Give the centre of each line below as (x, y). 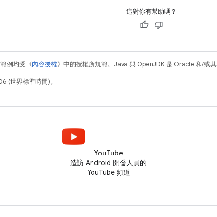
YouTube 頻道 (108, 172)
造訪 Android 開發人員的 (108, 163)
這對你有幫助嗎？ (152, 11)
